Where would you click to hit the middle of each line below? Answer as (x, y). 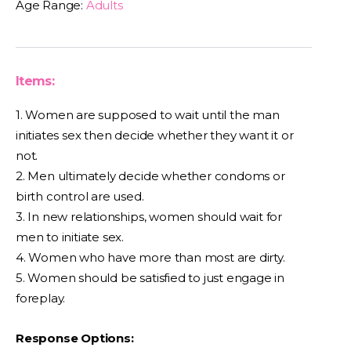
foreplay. (41, 298)
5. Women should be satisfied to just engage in (150, 278)
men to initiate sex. (70, 237)
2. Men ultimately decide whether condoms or (150, 176)
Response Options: (75, 338)
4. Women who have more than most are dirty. (150, 257)
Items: (35, 81)
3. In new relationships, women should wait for (149, 217)
